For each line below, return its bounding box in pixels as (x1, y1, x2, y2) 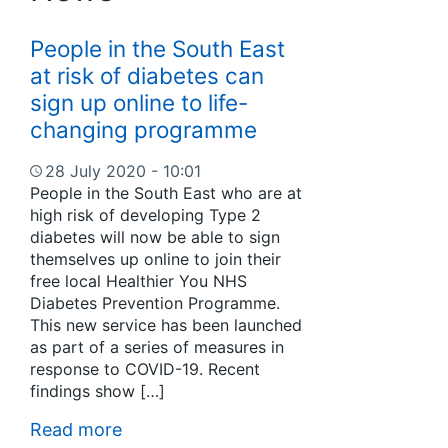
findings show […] (30, 380, 165, 401)
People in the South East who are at (30, 182, 302, 203)
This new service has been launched (30, 314, 302, 335)
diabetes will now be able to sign (30, 226, 280, 247)
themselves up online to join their (30, 248, 281, 269)
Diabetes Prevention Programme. (30, 292, 280, 313)
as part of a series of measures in (30, 336, 284, 357)
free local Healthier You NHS (30, 270, 247, 291)
